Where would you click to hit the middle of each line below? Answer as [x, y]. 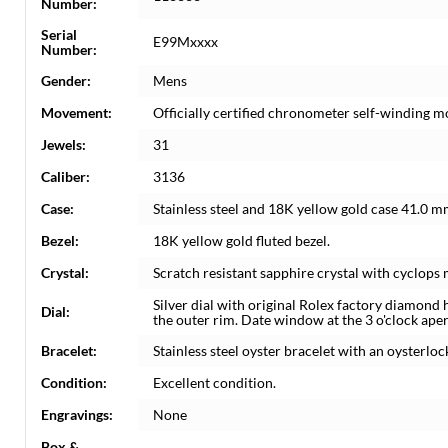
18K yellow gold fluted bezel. [241, 240]
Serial [59, 34]
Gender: [66, 80]
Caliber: [65, 176]
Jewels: [63, 144]
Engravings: [77, 414]
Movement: [76, 112]
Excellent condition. [214, 382]
